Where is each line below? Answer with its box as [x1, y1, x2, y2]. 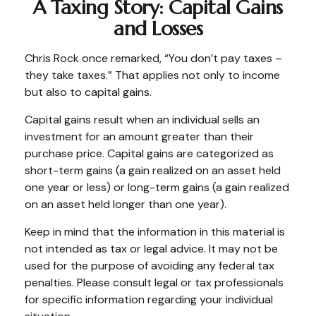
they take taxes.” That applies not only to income [25, 68, 280, 83]
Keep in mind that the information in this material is [25, 224, 285, 239]
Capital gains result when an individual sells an [25, 112, 260, 127]
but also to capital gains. [25, 85, 152, 99]
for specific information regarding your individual [25, 292, 273, 307]
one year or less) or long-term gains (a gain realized [25, 180, 289, 195]
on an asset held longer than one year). [25, 197, 226, 212]
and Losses [114, 16, 202, 41]
